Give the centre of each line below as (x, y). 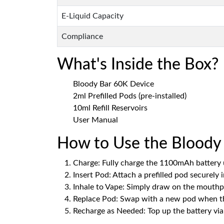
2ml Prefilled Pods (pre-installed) (130, 96)
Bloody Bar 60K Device (113, 84)
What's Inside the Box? (138, 64)
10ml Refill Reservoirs (110, 108)
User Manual (95, 120)
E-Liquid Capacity (92, 16)
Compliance (82, 36)
